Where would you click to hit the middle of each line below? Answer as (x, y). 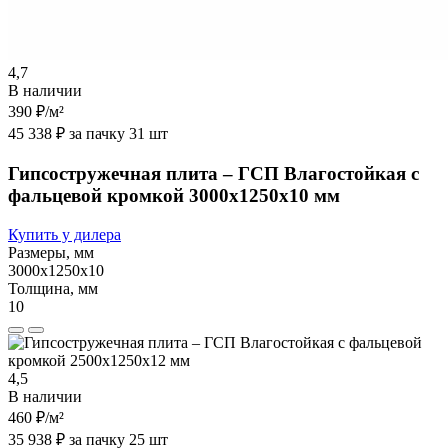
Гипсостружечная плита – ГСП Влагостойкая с (213, 173)
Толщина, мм (53, 288)
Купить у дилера (64, 234)
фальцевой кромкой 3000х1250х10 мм (174, 195)
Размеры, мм (51, 252)
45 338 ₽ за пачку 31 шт (88, 134)
